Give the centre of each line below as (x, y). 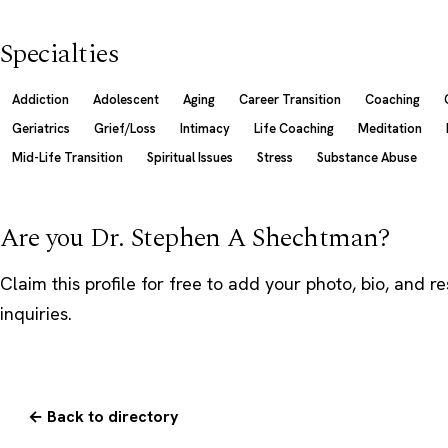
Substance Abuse (367, 157)
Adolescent (126, 99)
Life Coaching (294, 128)
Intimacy (205, 128)
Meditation (390, 128)
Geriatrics (41, 128)
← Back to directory (103, 417)
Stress (275, 157)
